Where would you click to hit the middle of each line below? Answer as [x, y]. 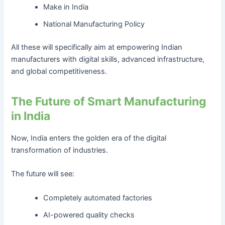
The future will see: [43, 174]
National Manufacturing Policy [94, 24]
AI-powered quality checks [89, 215]
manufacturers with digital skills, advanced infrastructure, [108, 59]
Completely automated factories [98, 198]
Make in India [66, 7]
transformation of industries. [60, 150]
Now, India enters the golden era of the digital [89, 138]
